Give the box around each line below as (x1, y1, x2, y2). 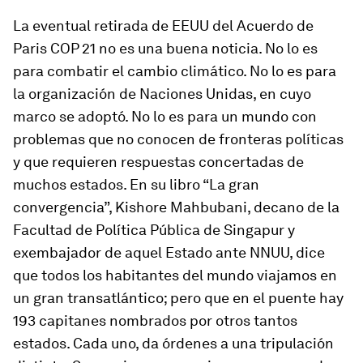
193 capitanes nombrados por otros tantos (13, 312, 297, 329)
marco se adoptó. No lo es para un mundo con (13, 108, 317, 125)
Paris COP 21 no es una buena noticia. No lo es (13, 40, 318, 57)
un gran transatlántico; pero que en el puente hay (13, 289, 344, 306)
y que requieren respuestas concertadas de (13, 153, 304, 170)
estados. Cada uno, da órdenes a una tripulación (13, 335, 334, 352)
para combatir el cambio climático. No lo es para (13, 62, 336, 79)
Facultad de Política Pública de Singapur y (13, 221, 295, 238)
